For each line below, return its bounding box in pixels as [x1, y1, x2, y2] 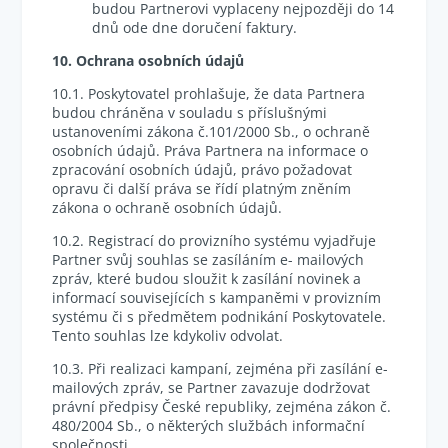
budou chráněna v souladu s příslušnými [52, 103, 328, 122]
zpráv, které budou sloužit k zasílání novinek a [52, 269, 362, 288]
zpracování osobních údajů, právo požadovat [52, 160, 353, 179]
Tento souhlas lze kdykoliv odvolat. [52, 326, 284, 345]
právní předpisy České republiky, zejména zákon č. [52, 397, 392, 416]
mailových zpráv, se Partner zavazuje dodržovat [52, 378, 371, 397]
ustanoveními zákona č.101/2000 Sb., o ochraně [52, 122, 371, 141]
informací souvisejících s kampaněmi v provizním [52, 288, 382, 307]
